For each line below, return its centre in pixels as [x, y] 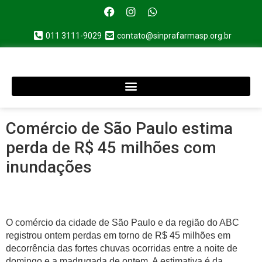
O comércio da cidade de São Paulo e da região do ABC [123, 223]
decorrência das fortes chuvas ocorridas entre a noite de [122, 249]
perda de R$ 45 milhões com [111, 147]
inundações [49, 167]
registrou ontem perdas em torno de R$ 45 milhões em [118, 236]
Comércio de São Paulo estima [119, 128]
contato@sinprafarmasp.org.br [175, 35]
